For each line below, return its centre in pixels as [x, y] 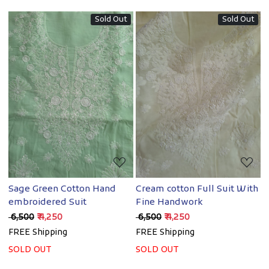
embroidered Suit [47, 202]
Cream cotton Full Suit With [197, 189]
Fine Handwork [169, 202]
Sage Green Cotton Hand [62, 189]
